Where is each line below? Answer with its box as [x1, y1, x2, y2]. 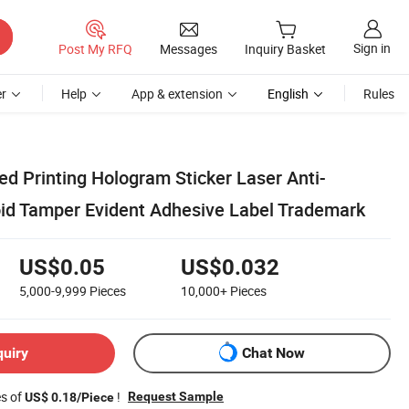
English [267, 85, 309, 102]
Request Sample [128, 388, 224, 404]
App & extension [131, 85, 223, 102]
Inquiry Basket [245, 40, 326, 58]
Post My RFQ [58, 39, 132, 58]
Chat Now [242, 344, 305, 362]
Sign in [353, 39, 391, 58]
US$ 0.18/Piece [25, 389, 114, 404]
